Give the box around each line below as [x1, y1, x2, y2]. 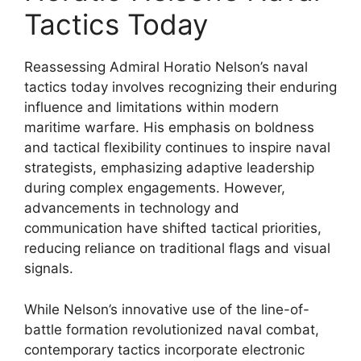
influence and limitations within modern [24, 99, 279, 115]
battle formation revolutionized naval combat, [24, 321, 319, 338]
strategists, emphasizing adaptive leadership [24, 160, 314, 176]
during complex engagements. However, [24, 180, 285, 196]
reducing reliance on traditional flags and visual [24, 240, 330, 256]
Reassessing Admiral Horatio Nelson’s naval [24, 59, 308, 75]
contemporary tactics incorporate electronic [24, 341, 305, 358]
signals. [24, 260, 73, 276]
